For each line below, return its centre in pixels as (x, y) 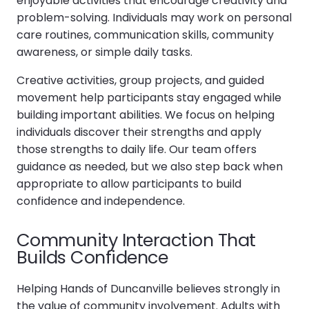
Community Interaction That (136, 240)
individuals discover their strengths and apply (139, 132)
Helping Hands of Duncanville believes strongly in (148, 288)
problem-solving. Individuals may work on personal (154, 17)
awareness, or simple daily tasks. (104, 52)
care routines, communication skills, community (145, 34)
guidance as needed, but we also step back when (150, 166)
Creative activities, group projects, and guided (140, 80)
